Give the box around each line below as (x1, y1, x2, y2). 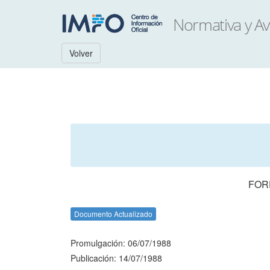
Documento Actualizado (74, 209, 152, 219)
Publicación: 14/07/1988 (71, 252, 162, 264)
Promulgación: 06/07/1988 (71, 237, 171, 249)
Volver (69, 47, 93, 59)
